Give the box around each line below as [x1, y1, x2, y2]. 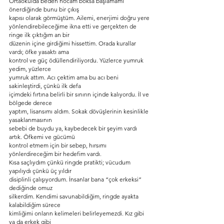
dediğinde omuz [9, 184, 52, 191]
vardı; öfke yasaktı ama [9, 48, 69, 55]
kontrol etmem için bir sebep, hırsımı [9, 141, 108, 149]
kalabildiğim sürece [9, 201, 60, 208]
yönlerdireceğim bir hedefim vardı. [9, 150, 101, 157]
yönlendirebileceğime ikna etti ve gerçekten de [9, 22, 138, 30]
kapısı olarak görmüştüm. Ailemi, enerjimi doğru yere [9, 14, 149, 21]
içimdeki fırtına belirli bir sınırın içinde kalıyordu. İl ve [9, 90, 150, 98]
